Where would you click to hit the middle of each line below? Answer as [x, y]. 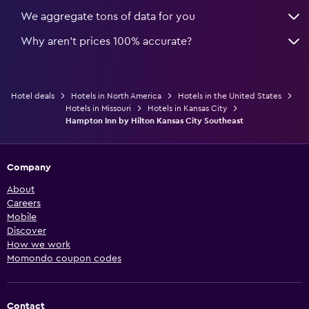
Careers [24, 203]
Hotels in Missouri [98, 108]
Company [29, 167]
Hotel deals [33, 96]
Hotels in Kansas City [187, 108]
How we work [39, 245]
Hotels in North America [116, 96]
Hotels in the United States [230, 96]
